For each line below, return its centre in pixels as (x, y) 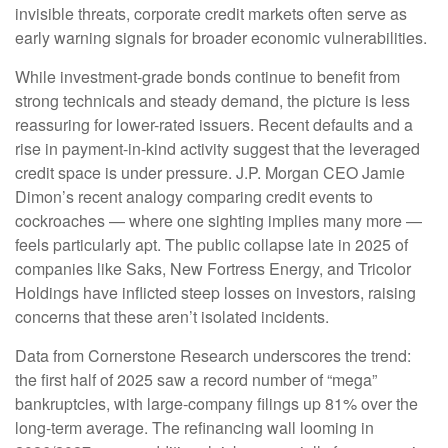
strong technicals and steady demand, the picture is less (212, 101)
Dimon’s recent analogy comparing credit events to (194, 197)
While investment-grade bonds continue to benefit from (207, 77)
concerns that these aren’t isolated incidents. (172, 317)
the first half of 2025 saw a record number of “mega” (196, 380)
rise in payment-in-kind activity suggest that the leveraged (217, 149)
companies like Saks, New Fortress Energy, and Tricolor (213, 269)
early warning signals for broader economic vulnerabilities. (221, 38)
